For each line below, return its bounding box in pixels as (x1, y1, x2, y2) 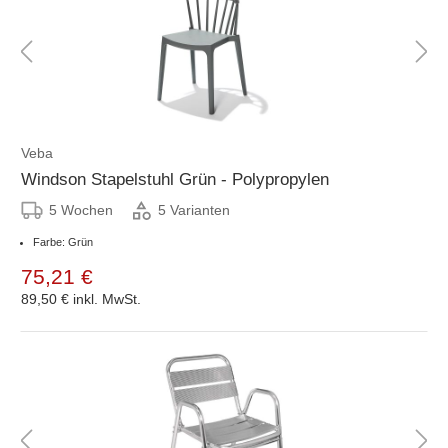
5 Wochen (49, 201, 113, 218)
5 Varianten (158, 202, 230, 219)
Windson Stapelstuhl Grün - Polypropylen (21, 169, 329, 189)
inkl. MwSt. (73, 290, 141, 307)
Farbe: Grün (33, 235, 93, 248)
